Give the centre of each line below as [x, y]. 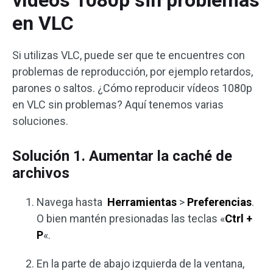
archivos [41, 173]
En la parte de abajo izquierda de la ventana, [140, 264]
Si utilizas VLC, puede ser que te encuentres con [129, 55]
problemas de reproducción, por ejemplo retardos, [133, 72]
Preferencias [219, 202]
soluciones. [40, 121]
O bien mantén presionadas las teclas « [131, 219]
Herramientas [142, 202]
